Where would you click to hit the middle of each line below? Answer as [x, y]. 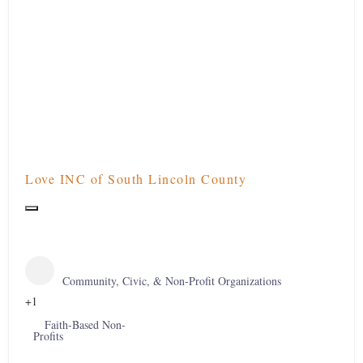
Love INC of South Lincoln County [136, 179]
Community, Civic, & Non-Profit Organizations [172, 281]
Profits [48, 336]
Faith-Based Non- [83, 325]
